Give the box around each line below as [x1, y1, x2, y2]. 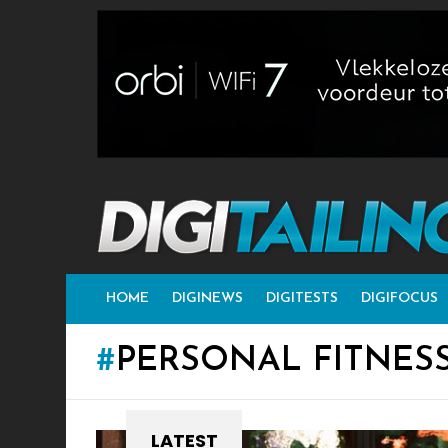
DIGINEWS [172, 291, 243, 307]
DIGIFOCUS [361, 291, 438, 307]
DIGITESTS [266, 291, 338, 307]
